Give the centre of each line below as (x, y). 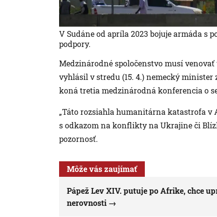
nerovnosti (87, 202)
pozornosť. (78, 139)
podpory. (75, 44)
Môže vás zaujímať (102, 169)
